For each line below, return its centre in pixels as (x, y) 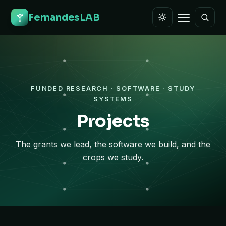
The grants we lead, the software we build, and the (113, 144)
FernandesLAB (64, 17)
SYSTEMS (113, 99)
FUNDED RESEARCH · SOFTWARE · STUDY (113, 89)
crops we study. (113, 157)
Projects (113, 121)
